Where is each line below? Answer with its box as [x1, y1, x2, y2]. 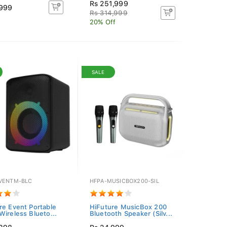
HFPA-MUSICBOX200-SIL [89, 178, 159, 184]
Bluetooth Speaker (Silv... [89, 210, 172, 217]
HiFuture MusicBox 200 [89, 203, 167, 211]
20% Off [89, 18, 116, 26]
